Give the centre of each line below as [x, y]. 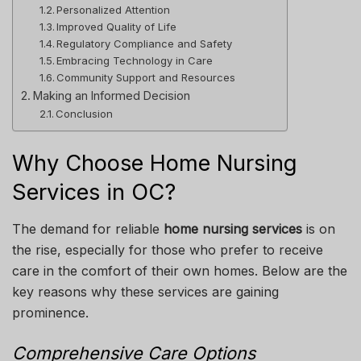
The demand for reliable [88, 229]
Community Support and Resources [146, 77]
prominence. [50, 313]
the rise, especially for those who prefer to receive [168, 250]
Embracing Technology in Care [135, 60]
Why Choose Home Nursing [155, 164]
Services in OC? [94, 193]
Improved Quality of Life [117, 26]
